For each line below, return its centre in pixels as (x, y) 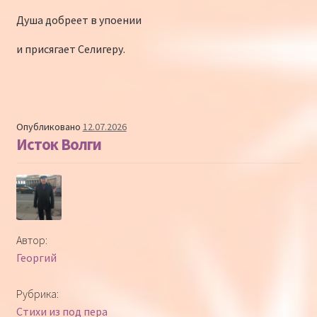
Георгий (36, 258)
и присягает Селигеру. (70, 49)
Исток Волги (58, 145)
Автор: (31, 240)
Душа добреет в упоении (79, 20)
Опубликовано (49, 127)
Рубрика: (37, 294)
